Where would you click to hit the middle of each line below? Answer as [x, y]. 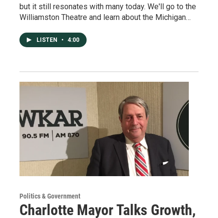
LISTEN [48, 40]
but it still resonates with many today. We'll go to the [108, 7]
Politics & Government [50, 196]
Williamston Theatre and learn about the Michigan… [105, 18]
